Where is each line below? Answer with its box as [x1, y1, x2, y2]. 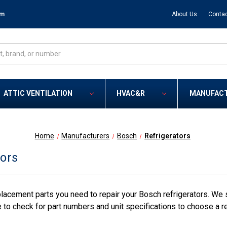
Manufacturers [61, 132, 110, 140]
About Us [171, 10, 197, 18]
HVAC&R [117, 89, 145, 98]
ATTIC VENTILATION [4, 89, 73, 98]
